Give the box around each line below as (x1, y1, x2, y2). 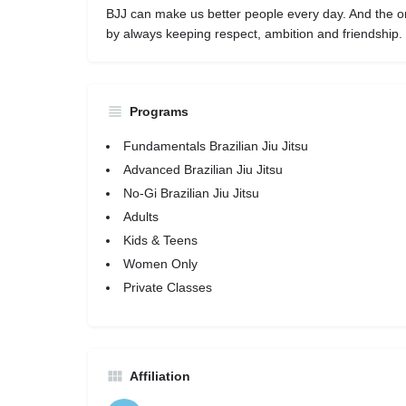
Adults (123, 209, 159, 224)
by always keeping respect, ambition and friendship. (106, 26, 402, 41)
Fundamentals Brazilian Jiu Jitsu (123, 139, 308, 153)
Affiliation (130, 369, 190, 383)
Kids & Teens (123, 233, 198, 247)
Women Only (123, 256, 198, 271)
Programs (130, 104, 188, 119)
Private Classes (123, 280, 212, 295)
